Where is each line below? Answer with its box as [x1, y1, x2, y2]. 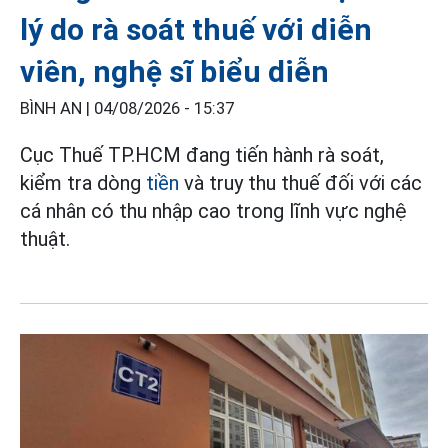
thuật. [20, 227, 70, 252]
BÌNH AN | [20, 99, 94, 119]
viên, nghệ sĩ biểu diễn [20, 54, 329, 90]
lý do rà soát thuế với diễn [20, 12, 372, 48]
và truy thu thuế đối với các [179, 171, 422, 196]
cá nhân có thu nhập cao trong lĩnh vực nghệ [20, 199, 407, 224]
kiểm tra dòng [20, 171, 146, 196]
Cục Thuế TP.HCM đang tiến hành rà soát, [20, 143, 384, 168]
